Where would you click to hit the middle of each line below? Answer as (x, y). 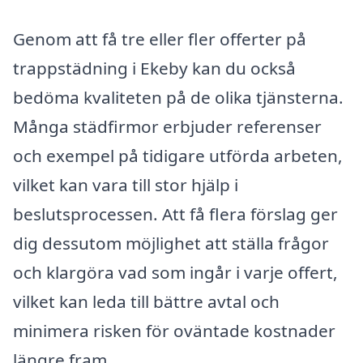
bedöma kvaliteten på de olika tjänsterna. (178, 97)
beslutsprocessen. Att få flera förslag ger (175, 214)
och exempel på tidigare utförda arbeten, (178, 155)
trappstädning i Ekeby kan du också (154, 68)
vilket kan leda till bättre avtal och (146, 301)
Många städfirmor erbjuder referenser (167, 126)
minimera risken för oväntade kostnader (174, 330)
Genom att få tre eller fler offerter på (160, 38)
